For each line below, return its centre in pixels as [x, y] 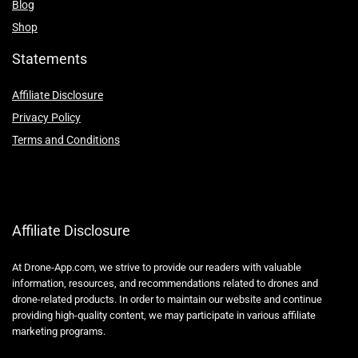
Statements [50, 58]
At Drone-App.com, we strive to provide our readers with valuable [157, 267]
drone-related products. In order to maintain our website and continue [167, 299]
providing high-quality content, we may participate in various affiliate [164, 315]
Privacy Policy [46, 117]
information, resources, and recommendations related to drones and [165, 283]
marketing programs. [59, 331]
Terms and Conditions [66, 139]
